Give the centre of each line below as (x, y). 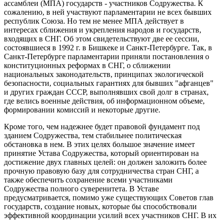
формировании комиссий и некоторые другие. (82, 110)
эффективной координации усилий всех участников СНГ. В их (110, 216)
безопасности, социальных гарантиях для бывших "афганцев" (109, 83)
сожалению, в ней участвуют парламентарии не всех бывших (108, 12)
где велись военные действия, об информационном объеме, (104, 101)
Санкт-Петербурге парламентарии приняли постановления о (107, 57)
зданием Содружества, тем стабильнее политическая (93, 136)
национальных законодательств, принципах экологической (104, 74)
